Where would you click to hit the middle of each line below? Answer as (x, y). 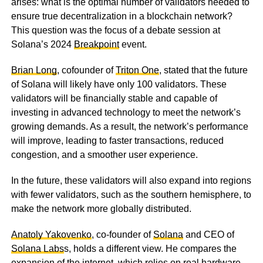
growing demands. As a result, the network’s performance (129, 127)
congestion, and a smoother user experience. (104, 155)
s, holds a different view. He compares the (150, 249)
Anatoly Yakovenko (51, 235)
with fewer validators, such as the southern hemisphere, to (131, 195)
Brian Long (34, 70)
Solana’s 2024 (42, 45)
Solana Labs (37, 249)
